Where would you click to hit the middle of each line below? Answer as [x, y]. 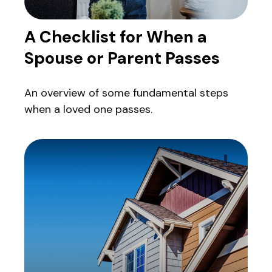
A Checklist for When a [116, 37]
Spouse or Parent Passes [122, 58]
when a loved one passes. [88, 110]
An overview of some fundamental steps [126, 93]
